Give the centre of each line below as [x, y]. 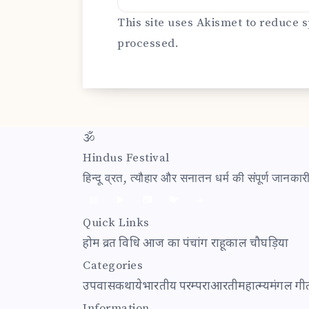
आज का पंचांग [176, 244]
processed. [148, 43]
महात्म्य [254, 287]
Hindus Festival [126, 158]
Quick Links [116, 222]
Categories [113, 265]
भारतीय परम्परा [176, 287]
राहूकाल [229, 244]
